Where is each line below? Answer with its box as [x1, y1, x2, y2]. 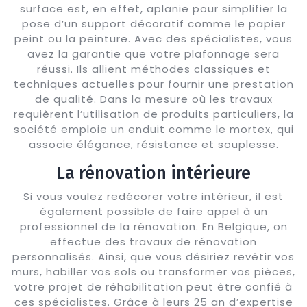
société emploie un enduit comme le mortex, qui [13, 121, 294, 136]
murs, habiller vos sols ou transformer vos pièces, [12, 264, 295, 279]
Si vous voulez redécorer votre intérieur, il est [23, 188, 284, 204]
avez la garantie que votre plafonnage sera [27, 46, 280, 61]
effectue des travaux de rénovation [50, 234, 257, 249]
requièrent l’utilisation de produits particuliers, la [13, 106, 294, 121]
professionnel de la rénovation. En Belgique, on [19, 219, 288, 234]
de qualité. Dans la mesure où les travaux [34, 91, 273, 106]
